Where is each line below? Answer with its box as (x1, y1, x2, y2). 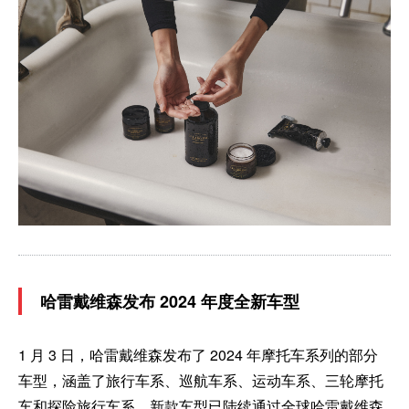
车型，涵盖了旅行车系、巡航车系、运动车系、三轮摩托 (18, 370, 383, 392)
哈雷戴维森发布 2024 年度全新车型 (40, 289, 299, 314)
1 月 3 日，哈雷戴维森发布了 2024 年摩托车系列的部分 (18, 344, 378, 366)
